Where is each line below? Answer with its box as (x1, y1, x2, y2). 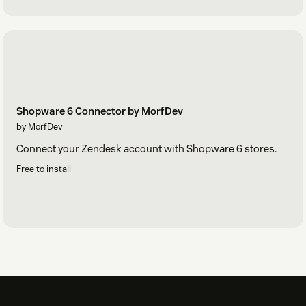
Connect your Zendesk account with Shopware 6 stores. (16, 142, 277, 156)
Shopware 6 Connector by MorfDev (16, 105, 183, 118)
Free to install (16, 163, 71, 176)
